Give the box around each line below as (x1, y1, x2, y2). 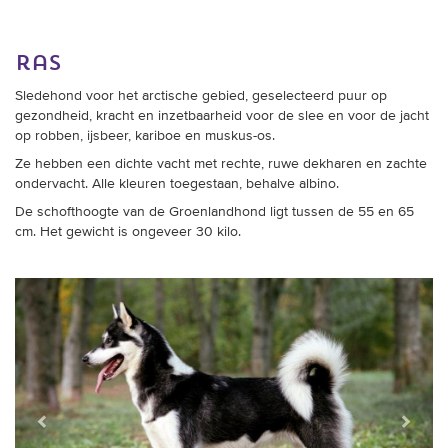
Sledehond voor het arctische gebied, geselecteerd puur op (15, 89, 387, 104)
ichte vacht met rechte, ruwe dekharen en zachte (123, 157, 427, 172)
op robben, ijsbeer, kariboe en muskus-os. (15, 129, 275, 144)
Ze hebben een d (15, 157, 123, 172)
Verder (400, 280, 443, 295)
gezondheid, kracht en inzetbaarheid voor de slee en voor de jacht (15, 109, 429, 124)
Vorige (45, 280, 86, 295)
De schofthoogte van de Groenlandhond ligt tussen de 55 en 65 (15, 205, 414, 220)
